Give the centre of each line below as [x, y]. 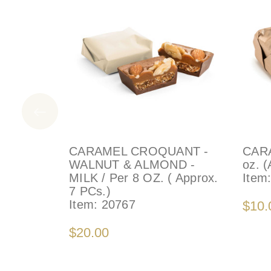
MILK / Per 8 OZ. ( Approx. [144, 178]
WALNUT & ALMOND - [132, 165]
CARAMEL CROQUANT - [139, 152]
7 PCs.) [90, 191]
